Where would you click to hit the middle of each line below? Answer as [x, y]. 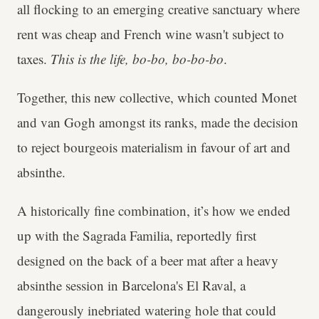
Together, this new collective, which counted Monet [157, 98]
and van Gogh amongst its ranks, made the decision [158, 122]
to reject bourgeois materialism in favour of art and [154, 147]
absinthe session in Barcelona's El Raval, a [131, 286]
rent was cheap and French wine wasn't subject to [151, 34]
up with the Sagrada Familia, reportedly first [137, 236]
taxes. [34, 59]
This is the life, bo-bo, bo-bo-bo [137, 59]
